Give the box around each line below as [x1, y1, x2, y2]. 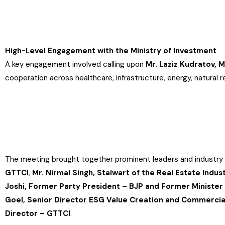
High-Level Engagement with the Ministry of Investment [5, 46, 216, 56]
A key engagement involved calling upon [5, 59, 146, 69]
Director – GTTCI [5, 208, 70, 218]
